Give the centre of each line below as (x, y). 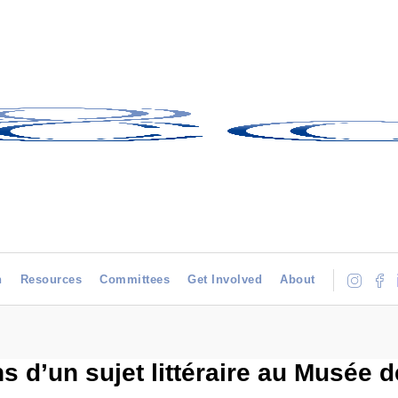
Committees (135, 279)
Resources (51, 279)
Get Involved (225, 279)
